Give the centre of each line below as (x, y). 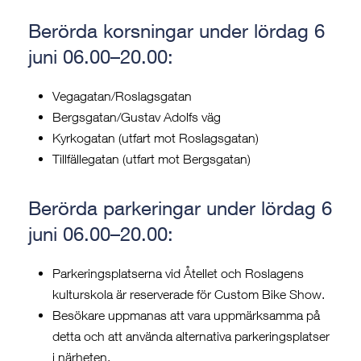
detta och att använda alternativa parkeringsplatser (191, 336)
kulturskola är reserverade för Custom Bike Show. (189, 295)
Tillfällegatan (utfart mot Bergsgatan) (151, 159)
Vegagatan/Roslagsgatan (122, 96)
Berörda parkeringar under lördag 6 (180, 208)
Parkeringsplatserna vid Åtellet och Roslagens (178, 274)
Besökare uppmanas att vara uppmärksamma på (186, 315)
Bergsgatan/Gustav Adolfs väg (137, 117)
